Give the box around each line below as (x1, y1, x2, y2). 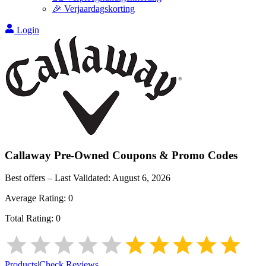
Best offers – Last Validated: (5, 173, 112, 183)
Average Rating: (5, 193, 68, 204)
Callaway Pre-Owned (5, 148, 109, 161)
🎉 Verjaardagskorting (52, 4, 135, 14)
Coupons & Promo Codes (109, 148, 237, 161)
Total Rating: (5, 213, 56, 224)
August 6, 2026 (112, 173, 170, 183)
